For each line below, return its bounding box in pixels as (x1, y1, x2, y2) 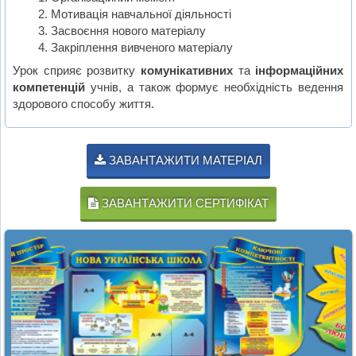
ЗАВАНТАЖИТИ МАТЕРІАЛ (106, 153, 262, 167)
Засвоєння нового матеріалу (50, 24, 206, 38)
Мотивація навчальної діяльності (50, 7, 231, 21)
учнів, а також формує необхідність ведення (85, 79, 344, 94)
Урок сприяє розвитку (13, 63, 141, 77)
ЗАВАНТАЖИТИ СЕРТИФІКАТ (99, 195, 269, 210)
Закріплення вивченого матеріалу (50, 41, 233, 55)
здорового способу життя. (13, 96, 155, 110)
